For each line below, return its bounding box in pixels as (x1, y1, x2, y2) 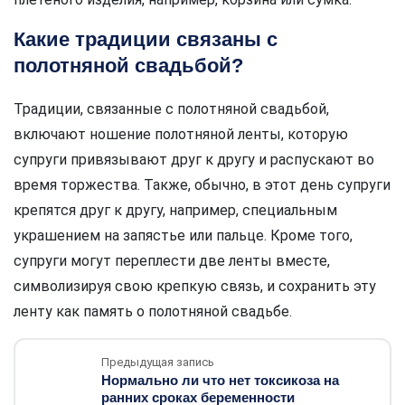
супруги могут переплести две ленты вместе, (14, 252, 330, 270)
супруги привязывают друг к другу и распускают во (14, 151, 374, 169)
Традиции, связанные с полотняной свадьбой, (14, 100, 329, 118)
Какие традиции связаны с (14, 28, 278, 52)
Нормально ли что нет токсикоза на (101, 372, 339, 389)
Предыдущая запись (101, 355, 214, 370)
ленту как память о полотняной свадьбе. (14, 303, 292, 321)
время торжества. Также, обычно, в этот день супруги (14, 176, 391, 194)
